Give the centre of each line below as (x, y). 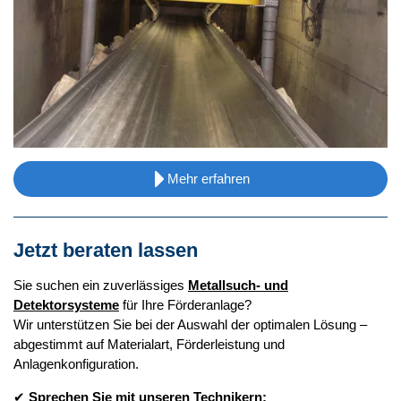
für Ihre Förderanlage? (187, 304)
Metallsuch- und (238, 285)
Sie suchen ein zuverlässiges (101, 285)
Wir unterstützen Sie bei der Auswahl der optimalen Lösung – (190, 324)
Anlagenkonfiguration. (76, 363)
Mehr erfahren (209, 179)
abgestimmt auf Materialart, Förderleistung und (149, 344)
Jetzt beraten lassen (106, 250)
